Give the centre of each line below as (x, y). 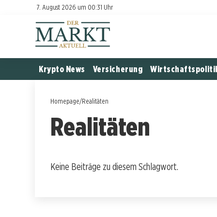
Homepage (65, 101)
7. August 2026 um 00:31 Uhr (75, 7)
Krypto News (62, 69)
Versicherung (118, 69)
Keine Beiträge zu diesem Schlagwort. (114, 166)
